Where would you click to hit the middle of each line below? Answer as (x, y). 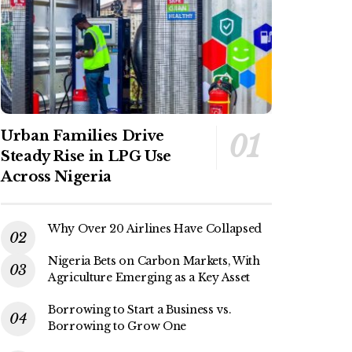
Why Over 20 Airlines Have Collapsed (155, 229)
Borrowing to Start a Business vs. (140, 310)
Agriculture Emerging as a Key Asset (149, 278)
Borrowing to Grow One (117, 326)
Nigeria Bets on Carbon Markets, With (154, 261)
